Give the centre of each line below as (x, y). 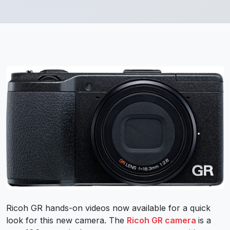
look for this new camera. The (66, 220)
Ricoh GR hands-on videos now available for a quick (108, 208)
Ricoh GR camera (161, 220)
